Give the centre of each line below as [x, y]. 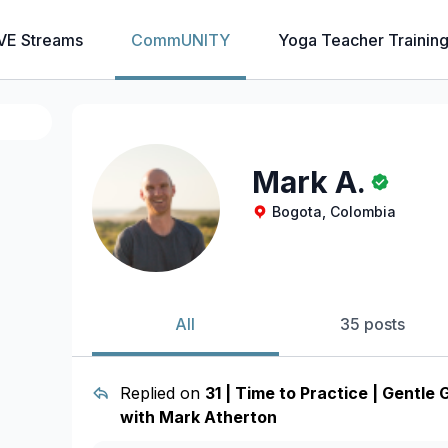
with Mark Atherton [198, 417]
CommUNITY [180, 40]
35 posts [372, 324]
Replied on [162, 393]
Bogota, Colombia [334, 211]
